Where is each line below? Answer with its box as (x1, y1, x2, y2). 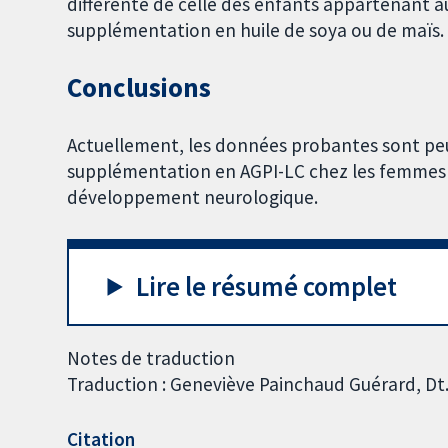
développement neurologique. (67, 185, 319, 210)
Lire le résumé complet (136, 269, 398, 303)
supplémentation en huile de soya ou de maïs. (67, 17, 445, 42)
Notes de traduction (67, 346, 236, 371)
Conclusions (67, 71, 211, 105)
